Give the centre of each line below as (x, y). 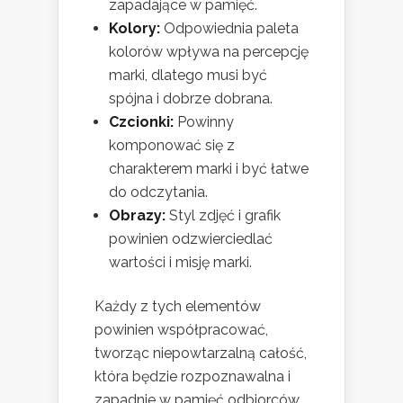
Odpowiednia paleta (229, 28)
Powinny (204, 121)
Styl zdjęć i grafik (223, 215)
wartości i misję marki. (180, 262)
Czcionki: (141, 121)
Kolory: (134, 28)
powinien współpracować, (181, 329)
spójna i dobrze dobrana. (191, 98)
